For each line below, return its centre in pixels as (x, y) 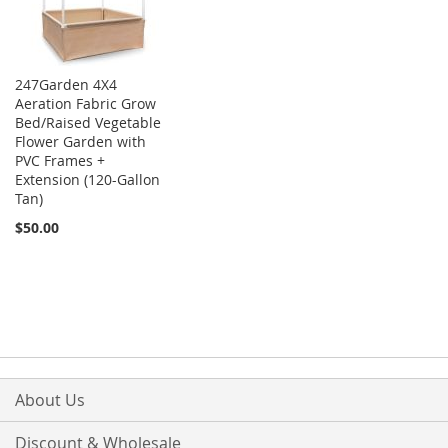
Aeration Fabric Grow (85, 104)
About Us (50, 400)
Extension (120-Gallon (87, 180)
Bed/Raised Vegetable (88, 123)
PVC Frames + (60, 161)
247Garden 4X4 (66, 85)
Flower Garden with (80, 142)
